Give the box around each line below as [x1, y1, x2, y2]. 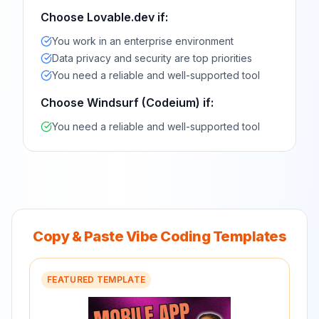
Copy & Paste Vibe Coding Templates [33, 228, 286, 245]
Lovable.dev [87, 10, 155, 24]
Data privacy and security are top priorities [52, 52, 252, 64]
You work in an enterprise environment [52, 35, 234, 47]
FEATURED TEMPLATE [47, 274, 146, 285]
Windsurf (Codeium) [87, 95, 200, 110]
